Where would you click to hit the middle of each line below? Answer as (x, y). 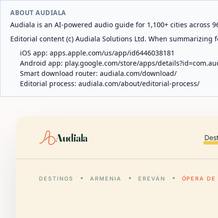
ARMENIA (106, 179)
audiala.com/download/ (138, 73)
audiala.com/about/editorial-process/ (139, 83)
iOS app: (35, 53)
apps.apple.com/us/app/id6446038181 (112, 53)
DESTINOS (56, 179)
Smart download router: (60, 73)
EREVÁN (152, 179)
